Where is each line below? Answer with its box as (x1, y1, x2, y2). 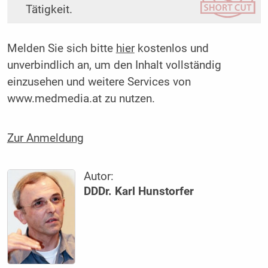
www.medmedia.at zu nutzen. (7, 92, 155, 106)
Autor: (84, 169, 114, 183)
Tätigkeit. (25, 3, 72, 17)
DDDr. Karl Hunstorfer (84, 184, 194, 198)
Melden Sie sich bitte (7, 42, 116, 56)
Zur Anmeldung (7, 131, 84, 145)
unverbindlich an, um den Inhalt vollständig (7, 59, 221, 72)
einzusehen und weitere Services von (7, 75, 191, 89)
